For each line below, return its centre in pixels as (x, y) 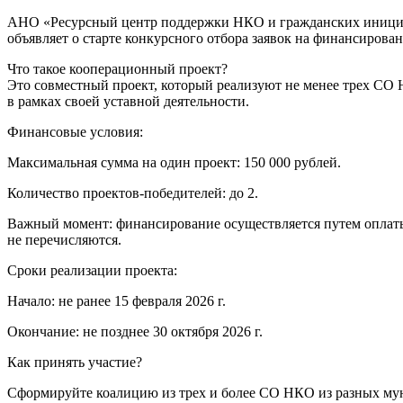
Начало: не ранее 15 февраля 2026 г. (116, 301)
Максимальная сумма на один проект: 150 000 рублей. (174, 163)
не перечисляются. (64, 240)
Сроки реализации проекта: (92, 271)
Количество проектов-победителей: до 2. (133, 193)
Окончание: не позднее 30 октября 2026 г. (135, 332)
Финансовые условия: (75, 132)
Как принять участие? (75, 363)
